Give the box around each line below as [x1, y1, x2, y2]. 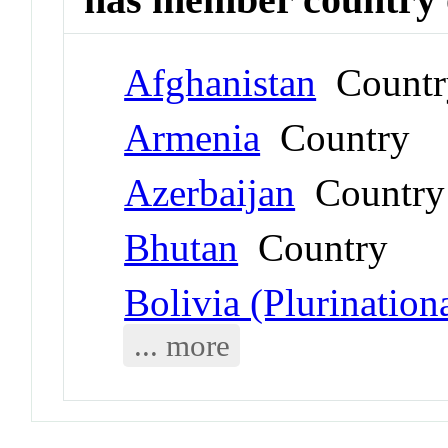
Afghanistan [124, 60, 317, 104]
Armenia [124, 115, 261, 159]
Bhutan [124, 225, 239, 269]
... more [133, 327, 230, 363]
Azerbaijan [124, 170, 296, 214]
